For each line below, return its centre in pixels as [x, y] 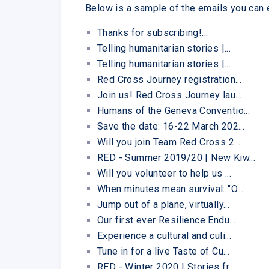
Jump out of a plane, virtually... [164, 204]
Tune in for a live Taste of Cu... [164, 251]
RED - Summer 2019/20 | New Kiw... [177, 157]
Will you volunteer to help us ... [165, 173]
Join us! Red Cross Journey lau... [170, 95]
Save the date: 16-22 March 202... [171, 126]
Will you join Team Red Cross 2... [169, 142]
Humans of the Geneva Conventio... [174, 110]
